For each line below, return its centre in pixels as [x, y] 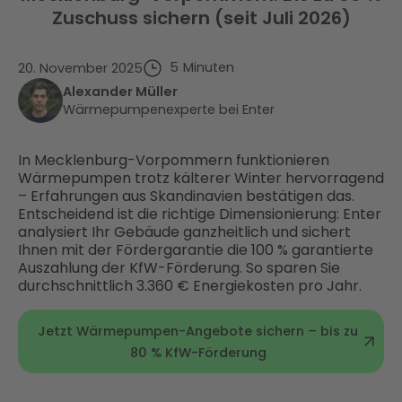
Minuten [208, 68]
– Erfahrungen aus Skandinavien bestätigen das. [186, 197]
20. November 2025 [80, 69]
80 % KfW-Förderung [198, 352]
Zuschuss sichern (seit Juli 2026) [201, 18]
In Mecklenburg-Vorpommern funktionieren [174, 161]
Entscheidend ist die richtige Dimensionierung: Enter [200, 214]
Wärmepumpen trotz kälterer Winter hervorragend [201, 179]
